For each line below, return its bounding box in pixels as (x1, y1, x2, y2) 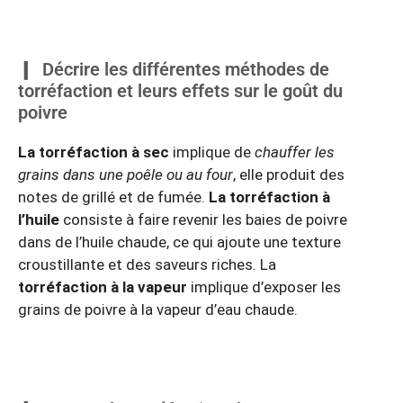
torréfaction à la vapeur (18, 278, 187, 297)
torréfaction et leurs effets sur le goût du (18, 80, 343, 103)
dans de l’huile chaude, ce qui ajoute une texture (18, 233, 341, 252)
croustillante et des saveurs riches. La (18, 255, 276, 274)
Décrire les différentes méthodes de (42, 58, 329, 81)
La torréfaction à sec (18, 143, 173, 162)
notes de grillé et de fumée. (18, 188, 209, 207)
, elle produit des (233, 166, 345, 184)
